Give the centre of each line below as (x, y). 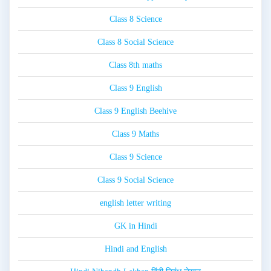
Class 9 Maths (135, 134)
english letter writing (135, 203)
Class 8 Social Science (135, 42)
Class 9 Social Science (135, 180)
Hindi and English (135, 249)
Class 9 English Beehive (135, 111)
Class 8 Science (135, 19)
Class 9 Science (135, 157)
